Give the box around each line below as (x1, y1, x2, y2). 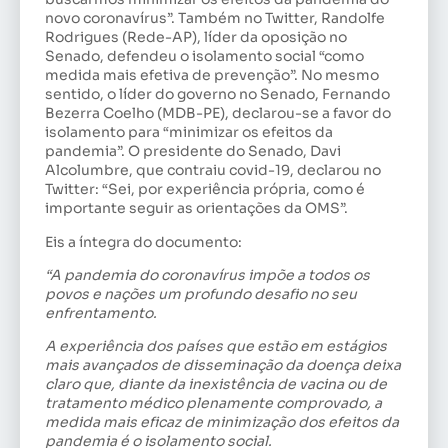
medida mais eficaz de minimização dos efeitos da (45, 413, 399, 432)
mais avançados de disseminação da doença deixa (45, 356, 401, 375)
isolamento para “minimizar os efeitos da (45, 123, 333, 142)
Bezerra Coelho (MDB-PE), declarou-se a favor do (45, 104, 391, 123)
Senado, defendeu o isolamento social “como (45, 47, 364, 66)
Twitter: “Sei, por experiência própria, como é (45, 180, 365, 199)
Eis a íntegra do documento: (45, 232, 242, 251)
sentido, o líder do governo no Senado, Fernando (45, 85, 390, 104)
